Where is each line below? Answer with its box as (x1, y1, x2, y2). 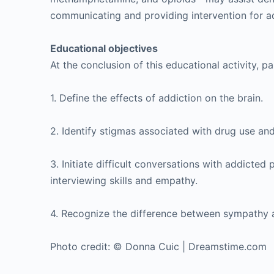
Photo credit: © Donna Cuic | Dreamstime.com (50, 240, 267, 253)
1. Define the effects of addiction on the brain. (50, 92, 263, 104)
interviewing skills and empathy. (50, 174, 198, 187)
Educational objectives (50, 42, 158, 54)
